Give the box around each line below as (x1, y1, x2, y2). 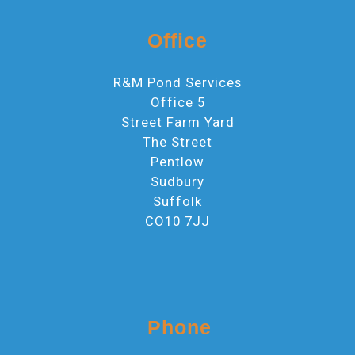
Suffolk (153, 193, 202, 209)
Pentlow (151, 153, 204, 170)
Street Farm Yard (120, 113, 235, 130)
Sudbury (151, 173, 204, 189)
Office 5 (150, 94, 205, 110)
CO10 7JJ (145, 212, 210, 229)
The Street (143, 133, 212, 150)
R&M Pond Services (113, 74, 242, 90)
